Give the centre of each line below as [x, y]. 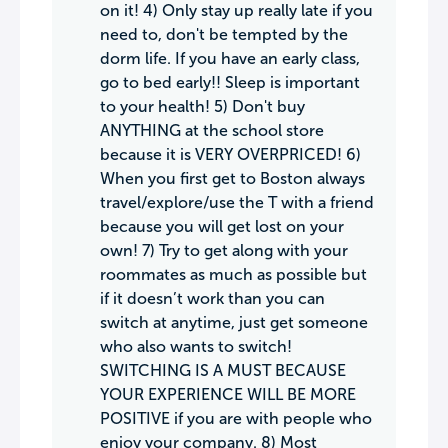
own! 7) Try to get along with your [224, 250]
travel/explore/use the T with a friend [237, 202]
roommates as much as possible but [233, 274]
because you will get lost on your [222, 226]
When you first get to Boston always [232, 178]
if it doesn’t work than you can [212, 298]
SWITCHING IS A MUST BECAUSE [223, 370]
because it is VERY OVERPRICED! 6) [230, 154]
